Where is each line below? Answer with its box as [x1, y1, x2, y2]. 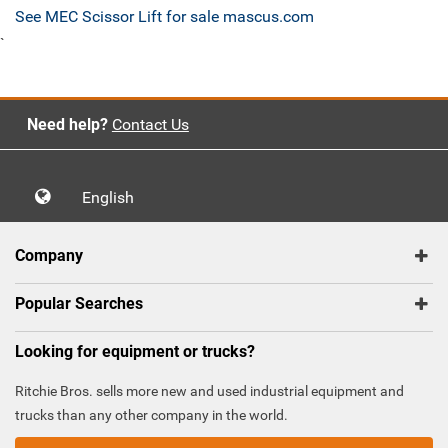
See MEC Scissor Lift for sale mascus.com [15, 7, 314, 27]
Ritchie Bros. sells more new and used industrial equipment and [15, 383, 404, 400]
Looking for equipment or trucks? [15, 342, 255, 362]
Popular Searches [15, 294, 143, 314]
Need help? [26, 115, 108, 135]
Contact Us [111, 115, 189, 135]
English [82, 188, 146, 208]
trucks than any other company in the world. [15, 407, 288, 424]
